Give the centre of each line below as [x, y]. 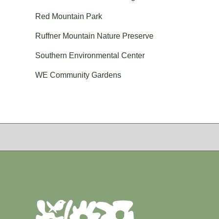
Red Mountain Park [69, 16]
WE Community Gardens [78, 75]
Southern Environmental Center [90, 55]
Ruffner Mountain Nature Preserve [94, 36]
